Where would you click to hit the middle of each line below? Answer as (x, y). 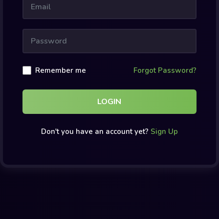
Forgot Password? (165, 71)
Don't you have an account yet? (96, 132)
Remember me (61, 71)
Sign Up (164, 132)
